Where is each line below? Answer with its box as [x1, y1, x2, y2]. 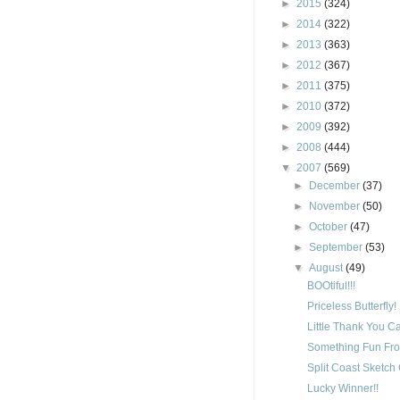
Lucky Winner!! [306, 382, 379, 395]
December [309, 179, 363, 192]
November [309, 200, 363, 212]
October [309, 221, 351, 233]
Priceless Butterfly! [306, 300, 396, 312]
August [309, 262, 346, 274]
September [309, 241, 366, 254]
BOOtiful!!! [306, 279, 355, 292]
